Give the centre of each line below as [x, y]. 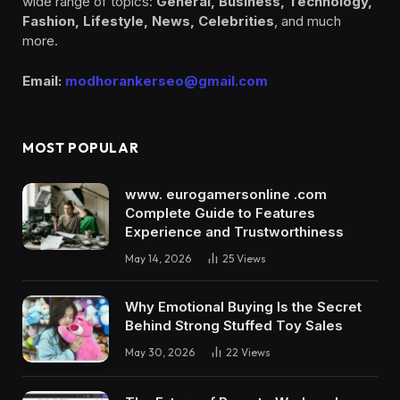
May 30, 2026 [160, 353]
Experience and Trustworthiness [234, 232]
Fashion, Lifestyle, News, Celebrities [148, 21]
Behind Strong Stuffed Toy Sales [234, 326]
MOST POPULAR [81, 148]
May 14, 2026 [158, 259]
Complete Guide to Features [220, 213]
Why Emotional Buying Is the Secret [243, 307]
